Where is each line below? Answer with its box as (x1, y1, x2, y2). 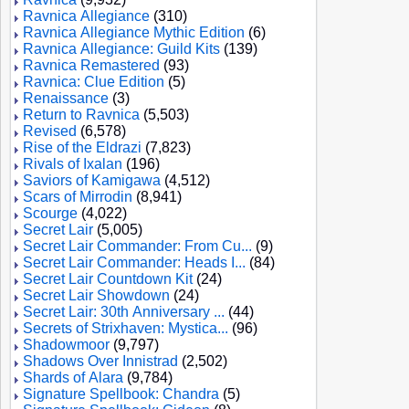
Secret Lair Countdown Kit (23, 271, 193, 287)
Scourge (23, 205, 78, 221)
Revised (23, 123, 77, 139)
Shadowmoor (23, 337, 110, 352)
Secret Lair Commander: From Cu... (23, 238, 252, 254)
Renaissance (23, 90, 109, 106)
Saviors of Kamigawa (23, 173, 161, 188)
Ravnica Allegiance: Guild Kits (23, 41, 220, 57)
